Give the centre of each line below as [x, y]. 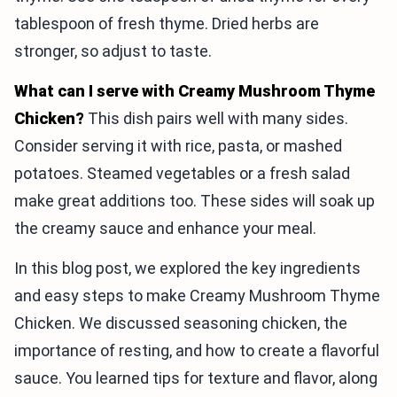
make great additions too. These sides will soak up [195, 201]
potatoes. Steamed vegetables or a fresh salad [182, 174]
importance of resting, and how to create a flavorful [197, 351]
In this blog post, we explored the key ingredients [187, 269]
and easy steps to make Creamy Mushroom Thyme [197, 296]
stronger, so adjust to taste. [113, 51]
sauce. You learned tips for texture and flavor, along [196, 378]
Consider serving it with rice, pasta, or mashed [178, 146]
